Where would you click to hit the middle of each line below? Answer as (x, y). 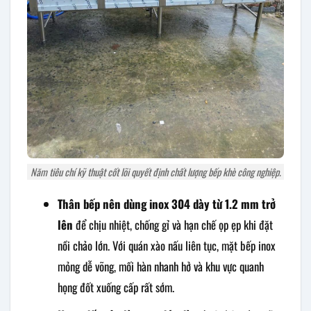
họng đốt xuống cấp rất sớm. (116, 287)
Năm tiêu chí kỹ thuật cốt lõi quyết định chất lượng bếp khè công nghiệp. (155, 171)
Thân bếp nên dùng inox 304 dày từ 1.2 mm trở (166, 203)
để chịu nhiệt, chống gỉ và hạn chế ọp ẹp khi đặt (173, 224)
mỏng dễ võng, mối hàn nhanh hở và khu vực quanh (160, 266)
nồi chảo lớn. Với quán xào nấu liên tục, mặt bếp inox (166, 245)
